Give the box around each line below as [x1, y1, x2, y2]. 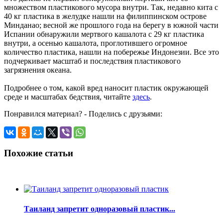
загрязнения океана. [4, 65, 72, 74]
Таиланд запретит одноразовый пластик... [24, 204, 175, 213]
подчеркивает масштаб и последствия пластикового [4, 56, 181, 65]
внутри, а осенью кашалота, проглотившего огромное [4, 38, 187, 47]
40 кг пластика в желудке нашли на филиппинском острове [4, 11, 207, 20]
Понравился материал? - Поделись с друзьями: [4, 109, 162, 118]
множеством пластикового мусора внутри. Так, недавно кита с [4, 2, 218, 11]
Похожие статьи [4, 147, 73, 158]
